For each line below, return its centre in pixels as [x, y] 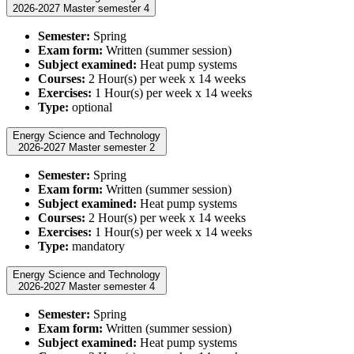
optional [90, 107]
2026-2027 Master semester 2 [112, 147]
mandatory [97, 246]
